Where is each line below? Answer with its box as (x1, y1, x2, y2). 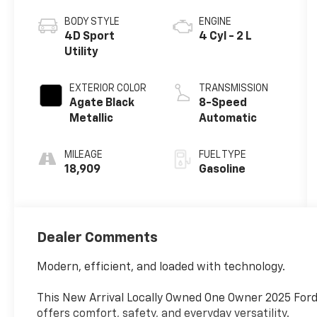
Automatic (198, 113, 257, 125)
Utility (64, 47, 99, 59)
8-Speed (198, 98, 247, 110)
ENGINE (198, 17, 231, 28)
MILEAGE (64, 150, 103, 161)
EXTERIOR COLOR (69, 83, 147, 94)
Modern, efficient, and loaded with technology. (37, 262, 286, 274)
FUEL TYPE (198, 150, 246, 161)
